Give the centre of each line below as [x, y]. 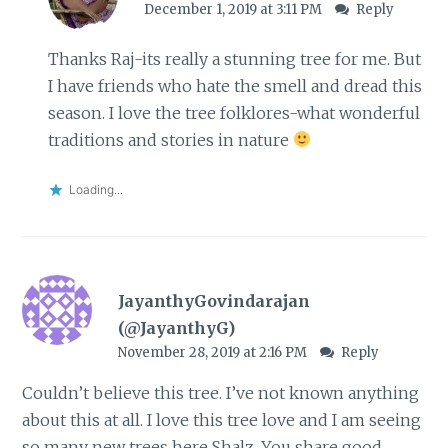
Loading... [95, 190]
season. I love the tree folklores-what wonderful [233, 112]
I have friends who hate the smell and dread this [234, 85]
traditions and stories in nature [170, 139]
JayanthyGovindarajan [213, 300]
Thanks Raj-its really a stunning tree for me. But [234, 58]
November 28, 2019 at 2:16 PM [213, 352]
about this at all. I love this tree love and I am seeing [222, 419]
